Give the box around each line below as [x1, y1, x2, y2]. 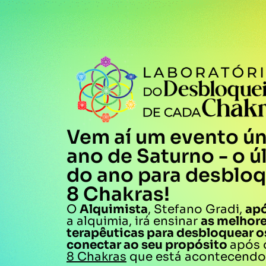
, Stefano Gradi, [148, 202, 245, 217]
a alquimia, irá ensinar [66, 214, 201, 229]
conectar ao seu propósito [66, 237, 230, 253]
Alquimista [80, 202, 148, 217]
